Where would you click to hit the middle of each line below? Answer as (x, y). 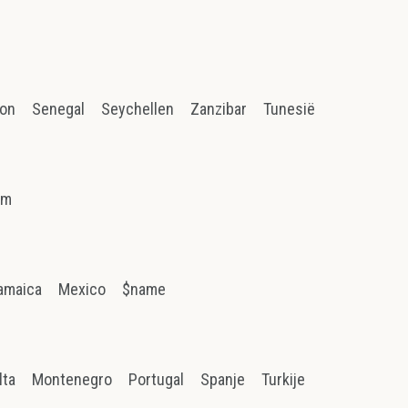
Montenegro (72, 380)
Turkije (284, 380)
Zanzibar (219, 109)
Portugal (157, 380)
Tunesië (290, 109)
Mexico (82, 290)
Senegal (59, 109)
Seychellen (138, 109)
